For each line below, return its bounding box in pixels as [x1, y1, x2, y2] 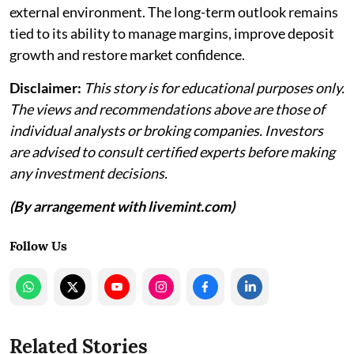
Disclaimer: [9, 78, 81, 96]
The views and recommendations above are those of [9, 100, 325, 118]
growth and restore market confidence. [9, 45, 245, 63]
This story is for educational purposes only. [84, 78, 345, 96]
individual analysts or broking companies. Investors [9, 121, 323, 139]
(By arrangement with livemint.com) [9, 197, 235, 215]
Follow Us [9, 237, 67, 254]
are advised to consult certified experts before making [9, 142, 335, 160]
